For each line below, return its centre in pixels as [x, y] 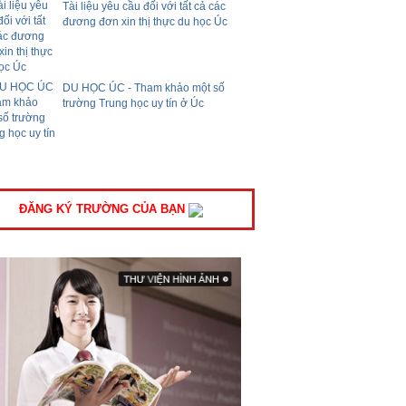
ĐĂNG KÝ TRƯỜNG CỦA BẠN [104, 209]
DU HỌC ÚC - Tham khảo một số [144, 88]
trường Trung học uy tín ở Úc [134, 104]
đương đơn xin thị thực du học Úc [145, 22]
